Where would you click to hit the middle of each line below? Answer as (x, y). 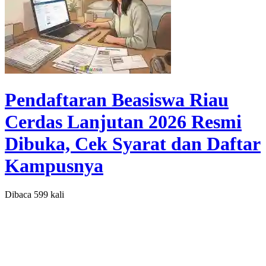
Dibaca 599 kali (34, 195)
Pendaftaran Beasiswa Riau (117, 99)
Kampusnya (54, 165)
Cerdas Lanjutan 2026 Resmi (123, 121)
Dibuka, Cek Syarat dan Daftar (133, 143)
